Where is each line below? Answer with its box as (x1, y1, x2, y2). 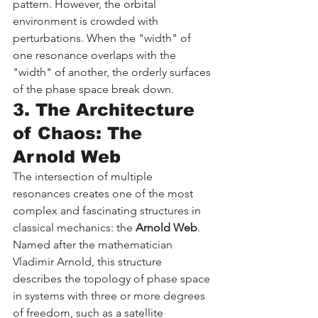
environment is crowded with (13, 13, 161, 28)
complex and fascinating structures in (13, 203, 204, 217)
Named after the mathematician (13, 237, 175, 251)
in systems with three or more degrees (13, 288, 208, 302)
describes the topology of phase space (13, 271, 213, 285)
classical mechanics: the (13, 220, 136, 234)
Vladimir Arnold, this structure (13, 254, 165, 268)
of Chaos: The (13, 123, 148, 143)
